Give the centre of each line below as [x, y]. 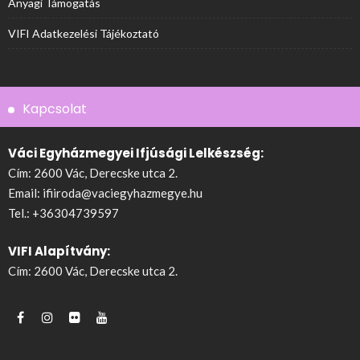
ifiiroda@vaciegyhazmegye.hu [123, 192]
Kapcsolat [55, 108]
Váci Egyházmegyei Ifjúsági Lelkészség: [136, 153]
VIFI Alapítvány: [59, 252]
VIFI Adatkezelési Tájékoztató [84, 33]
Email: [25, 192]
